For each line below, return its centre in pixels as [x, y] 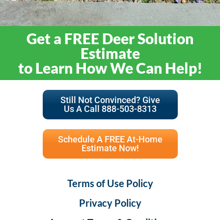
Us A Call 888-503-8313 [110, 109]
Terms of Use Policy [110, 183]
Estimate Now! [110, 148]
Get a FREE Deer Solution [110, 39]
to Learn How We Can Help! [110, 68]
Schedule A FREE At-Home [110, 139]
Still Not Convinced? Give [110, 100]
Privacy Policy [110, 203]
